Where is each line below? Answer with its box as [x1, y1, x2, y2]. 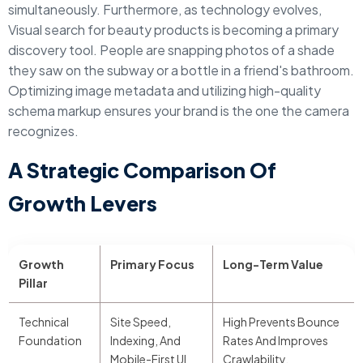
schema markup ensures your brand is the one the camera [8, 102, 349, 119]
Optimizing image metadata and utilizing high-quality [8, 82, 321, 99]
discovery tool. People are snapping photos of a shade [8, 41, 335, 58]
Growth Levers [8, 190, 157, 216]
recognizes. [8, 122, 79, 139]
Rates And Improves [223, 333, 328, 348]
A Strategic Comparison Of [8, 157, 276, 183]
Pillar [19, 275, 48, 290]
